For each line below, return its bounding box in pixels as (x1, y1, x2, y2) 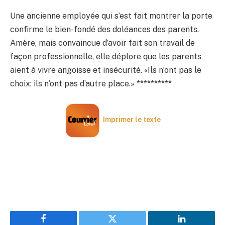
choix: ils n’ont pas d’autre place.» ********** (10, 79, 172, 89)
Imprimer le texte (102, 116, 161, 124)
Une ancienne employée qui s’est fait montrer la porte (10, 11, 212, 21)
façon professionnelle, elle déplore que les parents (10, 52, 201, 62)
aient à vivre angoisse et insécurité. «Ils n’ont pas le (10, 65, 201, 75)
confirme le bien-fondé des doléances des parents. (10, 25, 199, 35)
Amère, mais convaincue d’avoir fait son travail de (10, 38, 195, 48)
